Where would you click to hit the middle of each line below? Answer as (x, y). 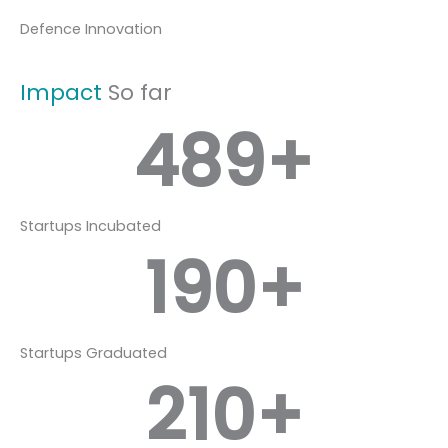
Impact (61, 93)
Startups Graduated (93, 353)
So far (137, 93)
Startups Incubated (90, 226)
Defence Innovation (91, 29)
